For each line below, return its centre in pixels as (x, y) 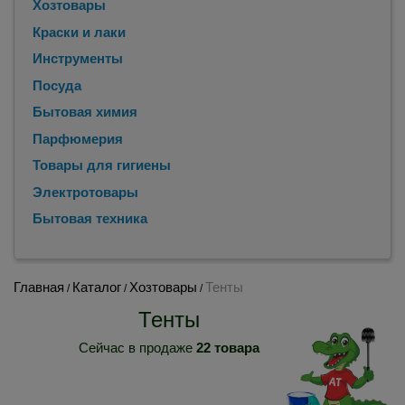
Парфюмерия (78, 138)
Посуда (57, 85)
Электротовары (85, 192)
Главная (39, 287)
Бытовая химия (85, 112)
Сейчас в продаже (137, 347)
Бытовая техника (90, 218)
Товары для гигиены (102, 165)
